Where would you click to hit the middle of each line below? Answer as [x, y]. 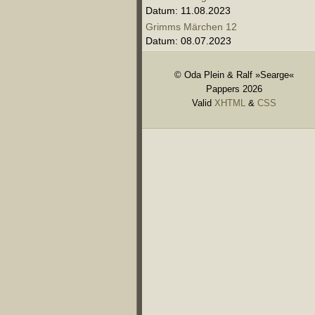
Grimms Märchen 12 [191, 27]
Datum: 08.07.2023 [188, 41]
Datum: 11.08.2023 [188, 11]
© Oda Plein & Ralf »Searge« [234, 75]
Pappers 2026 [234, 89]
